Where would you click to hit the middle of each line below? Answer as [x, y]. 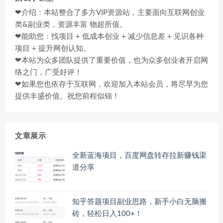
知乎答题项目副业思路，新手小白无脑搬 [139, 202]
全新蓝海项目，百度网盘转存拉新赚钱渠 [139, 156]
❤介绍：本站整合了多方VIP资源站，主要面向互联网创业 [110, 13]
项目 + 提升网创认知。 [53, 49]
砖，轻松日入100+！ [107, 214]
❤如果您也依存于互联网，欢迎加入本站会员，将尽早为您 [111, 84]
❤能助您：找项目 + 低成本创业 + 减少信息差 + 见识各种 [109, 37]
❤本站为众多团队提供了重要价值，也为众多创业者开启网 [111, 60]
